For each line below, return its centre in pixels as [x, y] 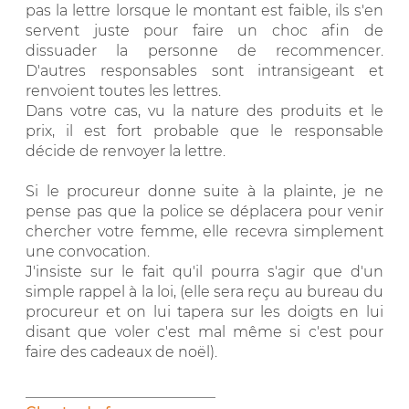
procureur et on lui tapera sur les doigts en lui [204, 311]
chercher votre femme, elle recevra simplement [204, 231]
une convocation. [88, 251]
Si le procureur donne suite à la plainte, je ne [204, 191]
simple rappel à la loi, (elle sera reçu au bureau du [204, 291]
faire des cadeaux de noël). [121, 351]
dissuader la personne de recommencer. [204, 50]
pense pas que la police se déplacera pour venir [204, 211]
